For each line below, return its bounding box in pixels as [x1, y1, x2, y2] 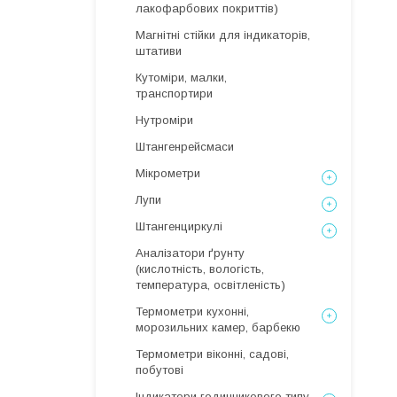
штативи [136, 44, 182, 58]
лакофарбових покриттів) [136, 2, 278, 15]
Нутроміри [136, 113, 193, 127]
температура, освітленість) [136, 278, 285, 292]
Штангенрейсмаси [136, 140, 234, 153]
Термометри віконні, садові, [136, 347, 289, 361]
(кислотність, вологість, [136, 262, 264, 276]
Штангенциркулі [136, 220, 222, 233]
